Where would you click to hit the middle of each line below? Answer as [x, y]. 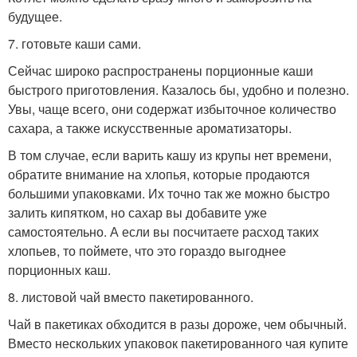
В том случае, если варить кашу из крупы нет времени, [170, 155]
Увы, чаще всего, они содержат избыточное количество [172, 108]
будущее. [35, 16]
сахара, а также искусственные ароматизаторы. [150, 127]
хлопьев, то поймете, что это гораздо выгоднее [147, 250]
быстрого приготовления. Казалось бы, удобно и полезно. [178, 89]
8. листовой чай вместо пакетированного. [131, 296]
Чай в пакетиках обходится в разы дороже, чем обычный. [177, 324]
